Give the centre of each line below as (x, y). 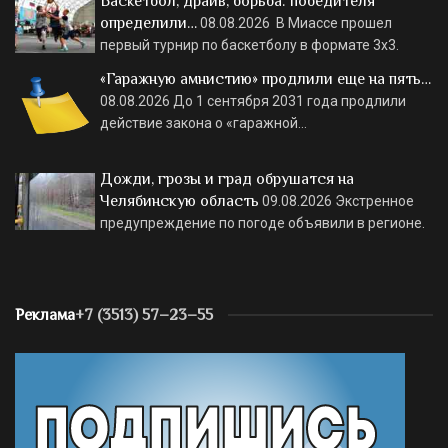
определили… (148, 23)
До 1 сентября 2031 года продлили (289, 100)
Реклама (45, 314)
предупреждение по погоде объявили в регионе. (262, 222)
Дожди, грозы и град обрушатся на (227, 178)
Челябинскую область (179, 200)
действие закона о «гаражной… (203, 122)
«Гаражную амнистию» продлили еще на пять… (265, 78)
